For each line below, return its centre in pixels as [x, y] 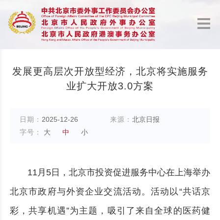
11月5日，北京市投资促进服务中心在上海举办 [119, 172]
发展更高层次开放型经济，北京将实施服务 [110, 71]
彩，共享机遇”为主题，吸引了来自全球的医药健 [110, 211]
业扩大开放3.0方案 [110, 86]
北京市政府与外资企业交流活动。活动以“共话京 [110, 192]
